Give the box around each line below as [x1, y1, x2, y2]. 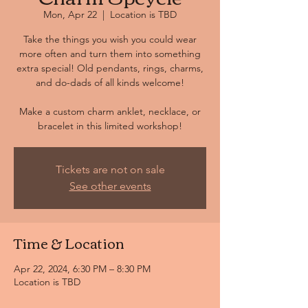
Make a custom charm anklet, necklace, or [19, 105, 201, 118]
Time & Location [14, 230, 124, 255]
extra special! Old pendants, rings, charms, [16, 62, 203, 74]
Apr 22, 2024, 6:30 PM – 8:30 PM [14, 263, 151, 275]
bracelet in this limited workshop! [38, 120, 182, 132]
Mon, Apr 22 [43, 8, 97, 21]
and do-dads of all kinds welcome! [36, 76, 184, 89]
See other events [69, 179, 151, 192]
